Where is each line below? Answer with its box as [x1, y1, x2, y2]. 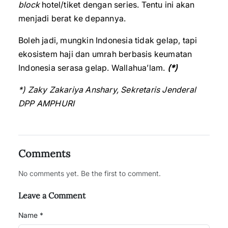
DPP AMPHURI [18, 98, 75, 108]
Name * [18, 211, 43, 219]
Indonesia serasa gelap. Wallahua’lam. [18, 63, 167, 73]
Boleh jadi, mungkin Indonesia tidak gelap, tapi [18, 35, 197, 45]
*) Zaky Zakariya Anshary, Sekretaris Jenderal [18, 84, 196, 95]
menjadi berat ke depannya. [18, 13, 126, 23]
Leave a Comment [18, 190, 85, 201]
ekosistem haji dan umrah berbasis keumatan [18, 49, 192, 59]
